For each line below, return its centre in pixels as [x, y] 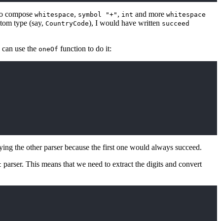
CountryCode [67, 24]
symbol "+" [98, 15]
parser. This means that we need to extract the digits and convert [102, 164]
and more [150, 14]
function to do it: [85, 49]
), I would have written [125, 23]
